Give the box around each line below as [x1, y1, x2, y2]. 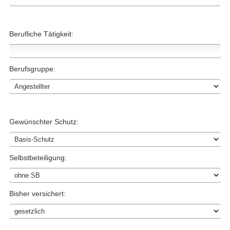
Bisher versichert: [9, 189, 66, 198]
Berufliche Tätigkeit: [9, 30, 73, 38]
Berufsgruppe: [9, 65, 55, 73]
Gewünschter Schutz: [9, 118, 79, 126]
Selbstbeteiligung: [9, 154, 67, 162]
